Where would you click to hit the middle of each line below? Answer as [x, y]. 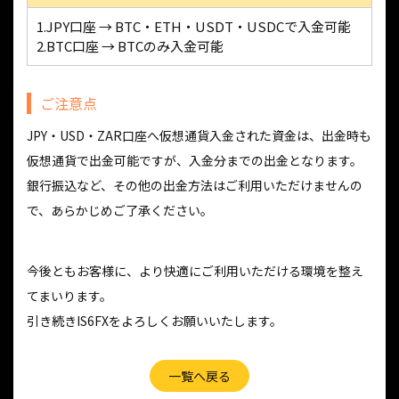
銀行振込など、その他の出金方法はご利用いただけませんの [195, 186]
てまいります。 [69, 296]
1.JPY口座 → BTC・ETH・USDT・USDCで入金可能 [194, 27]
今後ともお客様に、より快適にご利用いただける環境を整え [195, 271]
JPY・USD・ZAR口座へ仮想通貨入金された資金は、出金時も [199, 136]
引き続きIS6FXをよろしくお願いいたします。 [155, 321]
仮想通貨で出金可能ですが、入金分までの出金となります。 [195, 161]
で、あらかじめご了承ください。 [120, 211]
